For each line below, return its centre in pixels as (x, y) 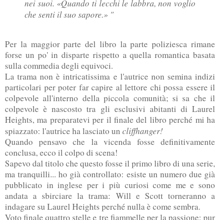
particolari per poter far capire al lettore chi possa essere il (110, 87)
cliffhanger (141, 131)
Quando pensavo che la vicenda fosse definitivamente (110, 142)
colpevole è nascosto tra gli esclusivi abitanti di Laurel (110, 109)
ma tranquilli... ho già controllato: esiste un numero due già (110, 174)
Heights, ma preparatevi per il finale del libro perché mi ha (110, 120)
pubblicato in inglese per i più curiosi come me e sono (110, 185)
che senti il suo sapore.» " (69, 14)
